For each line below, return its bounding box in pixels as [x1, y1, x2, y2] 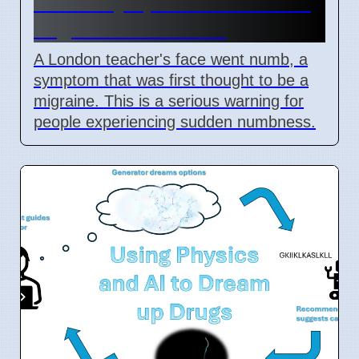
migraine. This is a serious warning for [34, 91, 304, 110]
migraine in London [34, 16, 226, 41]
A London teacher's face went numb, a [34, 50, 308, 68]
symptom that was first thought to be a [34, 71, 309, 89]
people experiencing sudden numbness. [34, 112, 316, 131]
